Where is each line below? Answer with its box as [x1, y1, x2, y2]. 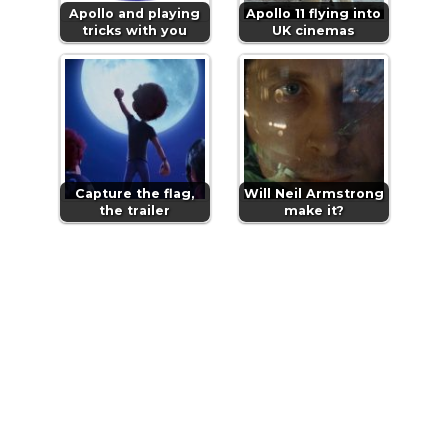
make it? [283, 203, 344, 219]
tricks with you [82, 23, 187, 39]
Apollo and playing [69, 6, 200, 22]
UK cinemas [272, 23, 355, 39]
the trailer [99, 203, 170, 219]
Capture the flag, [75, 186, 194, 202]
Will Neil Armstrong [243, 186, 384, 202]
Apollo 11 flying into [246, 6, 381, 22]
